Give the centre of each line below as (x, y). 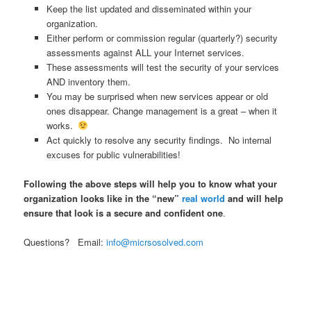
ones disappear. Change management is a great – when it (161, 110)
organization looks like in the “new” (103, 198)
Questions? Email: (64, 242)
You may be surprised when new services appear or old (157, 96)
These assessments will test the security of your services (162, 67)
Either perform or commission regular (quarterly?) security (162, 37)
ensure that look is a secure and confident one (124, 212)
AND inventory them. (90, 81)
